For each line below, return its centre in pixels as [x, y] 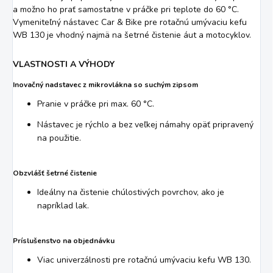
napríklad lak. [63, 205]
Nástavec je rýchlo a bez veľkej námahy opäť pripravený [145, 124]
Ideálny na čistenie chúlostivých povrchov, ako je [131, 192]
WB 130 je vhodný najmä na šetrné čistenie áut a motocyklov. [132, 35]
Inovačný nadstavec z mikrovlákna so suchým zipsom [105, 84]
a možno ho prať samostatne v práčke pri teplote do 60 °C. [126, 9]
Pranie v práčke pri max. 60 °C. [96, 104]
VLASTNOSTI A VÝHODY [64, 64]
